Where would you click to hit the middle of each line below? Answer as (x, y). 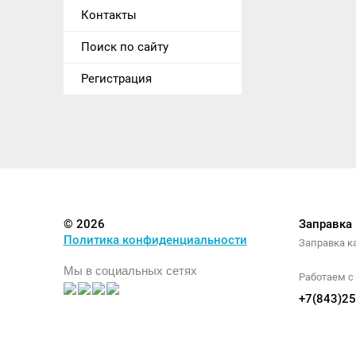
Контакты (108, 15)
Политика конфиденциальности (155, 240)
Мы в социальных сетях (130, 270)
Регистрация (116, 78)
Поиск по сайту (124, 46)
